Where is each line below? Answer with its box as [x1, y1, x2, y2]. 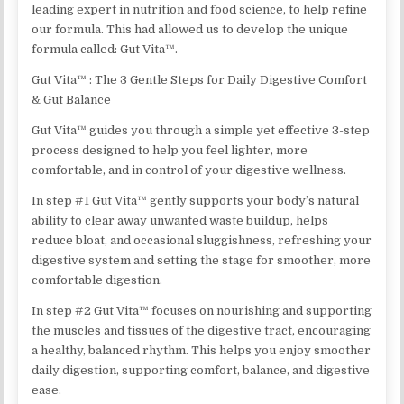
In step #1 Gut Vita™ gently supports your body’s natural [32, 193, 360, 207]
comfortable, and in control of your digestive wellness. [32, 162, 347, 177]
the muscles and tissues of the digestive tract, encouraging [32, 323, 372, 337]
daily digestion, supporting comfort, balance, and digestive [32, 363, 371, 377]
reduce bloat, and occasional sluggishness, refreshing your [32, 233, 372, 247]
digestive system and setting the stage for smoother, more [32, 252, 372, 267]
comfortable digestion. [32, 272, 163, 287]
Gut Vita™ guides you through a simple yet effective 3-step [32, 123, 371, 137]
